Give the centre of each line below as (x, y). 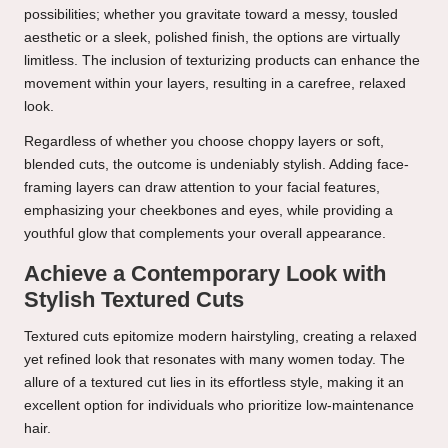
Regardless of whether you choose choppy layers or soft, (204, 141)
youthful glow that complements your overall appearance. (205, 233)
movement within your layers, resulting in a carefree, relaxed (215, 83)
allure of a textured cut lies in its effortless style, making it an (214, 382)
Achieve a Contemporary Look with (205, 273)
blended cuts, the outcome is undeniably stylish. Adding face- (216, 164)
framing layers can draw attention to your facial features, (202, 187)
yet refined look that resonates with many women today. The (214, 359)
